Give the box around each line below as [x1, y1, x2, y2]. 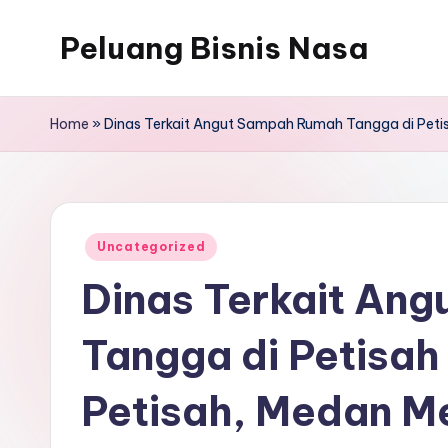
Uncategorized [97, 239, 206, 254]
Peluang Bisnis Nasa [60, 29, 368, 67]
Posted [80, 235, 128, 253]
